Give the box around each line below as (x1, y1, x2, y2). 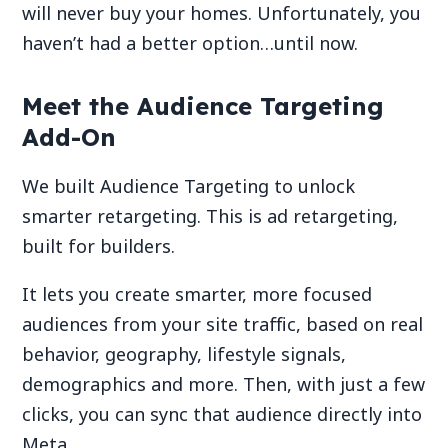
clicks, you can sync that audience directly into (22, 402, 423, 427)
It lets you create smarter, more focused (22, 282, 373, 307)
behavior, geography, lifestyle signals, (22, 342, 347, 367)
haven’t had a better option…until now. (22, 30, 359, 55)
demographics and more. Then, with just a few (22, 372, 426, 397)
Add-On (22, 122, 117, 153)
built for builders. (22, 234, 176, 259)
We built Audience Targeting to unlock (22, 174, 356, 199)
